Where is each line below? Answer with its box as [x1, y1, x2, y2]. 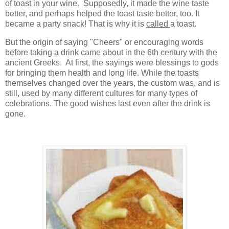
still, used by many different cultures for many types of [5, 88, 197, 98]
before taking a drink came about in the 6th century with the [5, 48, 217, 57]
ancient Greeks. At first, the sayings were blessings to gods [5, 58, 219, 67]
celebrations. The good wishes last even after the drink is [5, 99, 210, 108]
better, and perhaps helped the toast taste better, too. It [5, 9, 199, 18]
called [146, 19, 170, 29]
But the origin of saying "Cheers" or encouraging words [5, 37, 203, 47]
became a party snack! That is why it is [5, 19, 146, 29]
